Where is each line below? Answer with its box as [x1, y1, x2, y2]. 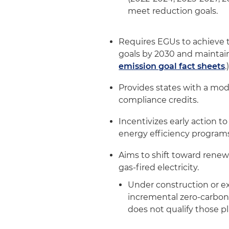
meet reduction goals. [128, 6, 218, 16]
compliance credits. [119, 95, 199, 105]
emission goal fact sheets [119, 61, 225, 71]
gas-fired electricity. [119, 163, 199, 172]
